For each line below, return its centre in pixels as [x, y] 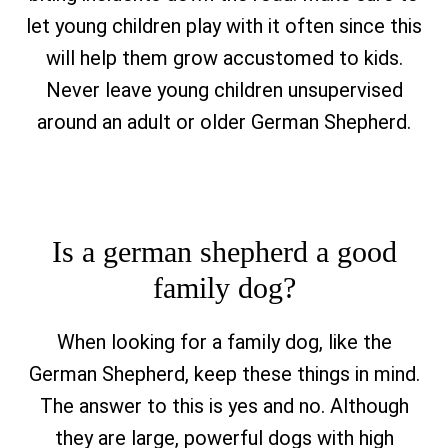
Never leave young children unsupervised [224, 90]
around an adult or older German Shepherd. [224, 122]
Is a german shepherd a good [224, 251]
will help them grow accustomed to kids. [224, 58]
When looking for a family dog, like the [224, 342]
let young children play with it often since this [224, 26]
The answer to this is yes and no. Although [224, 406]
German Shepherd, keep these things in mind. [224, 374]
